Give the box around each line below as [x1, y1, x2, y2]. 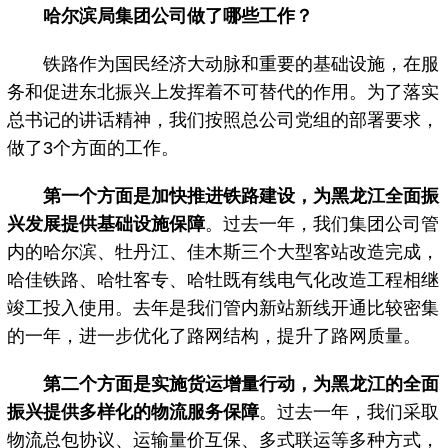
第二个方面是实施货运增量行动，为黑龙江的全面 [43, 373, 440, 394]
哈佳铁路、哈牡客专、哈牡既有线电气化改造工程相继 [7, 269, 440, 290]
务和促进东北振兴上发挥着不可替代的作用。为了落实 [7, 81, 440, 102]
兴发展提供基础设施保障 [7, 213, 206, 234]
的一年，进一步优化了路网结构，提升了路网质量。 [7, 325, 422, 346]
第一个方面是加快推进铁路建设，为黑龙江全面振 [43, 185, 440, 206]
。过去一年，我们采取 [259, 401, 440, 422]
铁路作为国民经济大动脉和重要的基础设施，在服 [7, 53, 440, 74]
